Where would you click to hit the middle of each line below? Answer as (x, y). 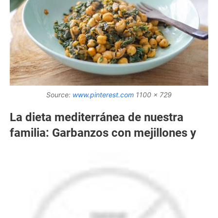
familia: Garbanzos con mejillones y (103, 133)
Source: (59, 95)
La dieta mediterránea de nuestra (97, 118)
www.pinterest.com (103, 95)
